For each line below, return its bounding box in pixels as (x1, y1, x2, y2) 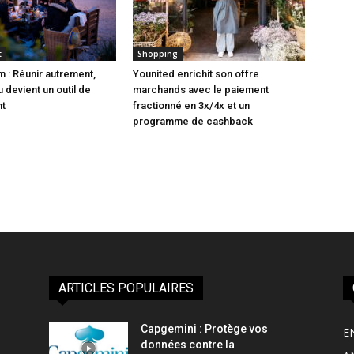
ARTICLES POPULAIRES (58, 281, 194, 296)
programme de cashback (133, 115, 253, 128)
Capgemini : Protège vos (141, 322, 268, 336)
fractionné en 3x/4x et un (133, 100, 250, 112)
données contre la (141, 338, 235, 352)
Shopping (137, 48, 178, 60)
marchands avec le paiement (133, 84, 269, 96)
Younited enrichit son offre (133, 68, 259, 81)
